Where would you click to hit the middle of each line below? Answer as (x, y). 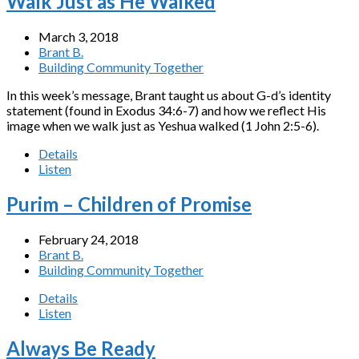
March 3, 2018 (79, 37)
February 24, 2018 (89, 239)
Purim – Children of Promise (129, 204)
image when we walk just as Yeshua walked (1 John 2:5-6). (163, 126)
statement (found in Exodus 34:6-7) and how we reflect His (166, 111)
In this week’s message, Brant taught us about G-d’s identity (169, 95)
